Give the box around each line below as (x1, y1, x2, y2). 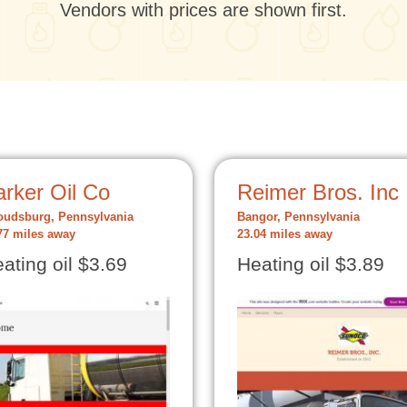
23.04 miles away (237, 228, 333, 241)
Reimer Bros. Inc (237, 180, 399, 204)
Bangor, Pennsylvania (237, 211, 360, 223)
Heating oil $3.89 (237, 253, 384, 275)
